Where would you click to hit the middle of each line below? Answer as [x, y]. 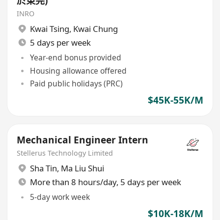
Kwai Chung [95, 28]
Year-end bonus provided [75, 58]
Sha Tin [43, 168]
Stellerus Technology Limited [65, 153]
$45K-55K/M [175, 100]
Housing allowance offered [78, 70]
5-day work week [60, 197]
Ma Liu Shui [82, 168]
